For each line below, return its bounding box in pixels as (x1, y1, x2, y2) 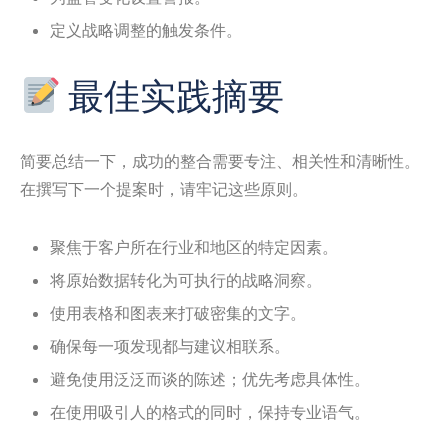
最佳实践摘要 (61, 71, 285, 120)
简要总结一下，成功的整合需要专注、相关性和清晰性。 (20, 151, 420, 170)
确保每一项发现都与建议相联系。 (50, 336, 290, 355)
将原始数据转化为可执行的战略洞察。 (50, 270, 322, 289)
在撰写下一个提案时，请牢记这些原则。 (20, 179, 308, 198)
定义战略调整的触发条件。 (50, 20, 242, 39)
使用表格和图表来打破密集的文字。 (50, 303, 306, 322)
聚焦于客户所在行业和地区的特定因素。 (50, 237, 338, 256)
